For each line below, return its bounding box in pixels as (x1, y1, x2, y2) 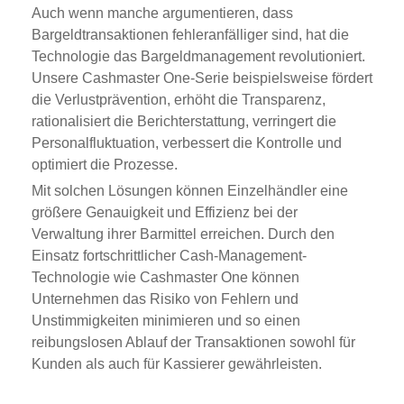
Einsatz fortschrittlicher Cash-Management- (32, 248, 307, 264)
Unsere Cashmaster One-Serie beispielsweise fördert (32, 70, 372, 87)
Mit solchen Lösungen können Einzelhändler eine (32, 183, 348, 199)
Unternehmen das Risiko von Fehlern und (32, 291, 298, 308)
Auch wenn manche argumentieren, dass (32, 5, 293, 22)
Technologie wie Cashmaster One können (32, 270, 299, 286)
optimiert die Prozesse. (32, 157, 178, 173)
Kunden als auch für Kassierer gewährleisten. (32, 356, 322, 372)
